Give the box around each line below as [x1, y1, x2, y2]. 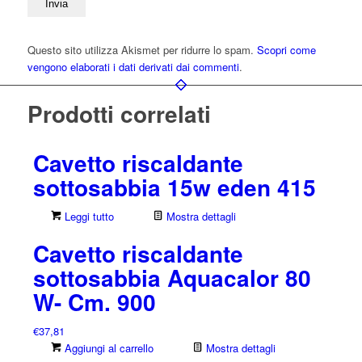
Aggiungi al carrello [61, 339, 154, 356]
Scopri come [256, 42, 316, 58]
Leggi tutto [61, 208, 114, 224]
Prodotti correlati [27, 96, 211, 130]
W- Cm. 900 [32, 284, 156, 318]
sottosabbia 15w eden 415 [32, 170, 316, 204]
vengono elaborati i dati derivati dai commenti [27, 59, 239, 75]
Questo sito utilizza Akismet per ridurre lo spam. [27, 42, 257, 58]
